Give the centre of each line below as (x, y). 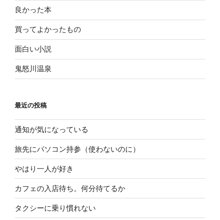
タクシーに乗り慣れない (55, 208)
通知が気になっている (52, 129)
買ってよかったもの (48, 29)
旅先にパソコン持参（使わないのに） (77, 149)
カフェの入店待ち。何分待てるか (70, 188)
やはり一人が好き (44, 168)
